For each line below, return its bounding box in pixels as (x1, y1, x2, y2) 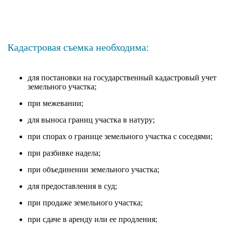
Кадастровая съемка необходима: (8, 41, 149, 53)
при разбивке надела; (28, 148, 100, 157)
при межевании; (28, 98, 83, 107)
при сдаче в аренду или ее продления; (28, 214, 157, 223)
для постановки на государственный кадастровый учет (28, 73, 216, 82)
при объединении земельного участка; (28, 165, 159, 174)
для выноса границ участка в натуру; (28, 115, 155, 124)
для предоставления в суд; (28, 181, 117, 190)
